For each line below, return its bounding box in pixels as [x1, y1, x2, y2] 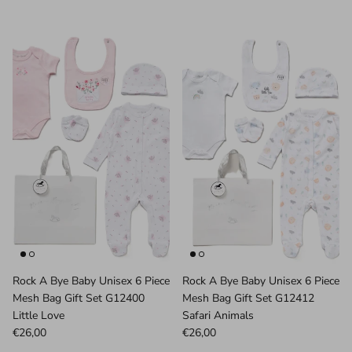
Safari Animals [182, 307, 254, 323]
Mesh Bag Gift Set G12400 [13, 290, 145, 306]
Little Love [13, 307, 64, 323]
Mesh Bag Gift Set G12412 [182, 290, 314, 306]
